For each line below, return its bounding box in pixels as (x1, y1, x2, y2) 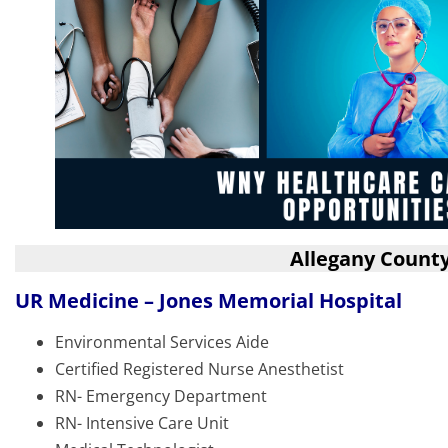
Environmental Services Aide (55, 331, 269, 354)
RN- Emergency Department (55, 385, 267, 408)
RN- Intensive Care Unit (55, 412, 229, 435)
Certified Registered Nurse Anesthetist (55, 358, 344, 381)
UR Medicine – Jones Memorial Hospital (15, 287, 402, 315)
